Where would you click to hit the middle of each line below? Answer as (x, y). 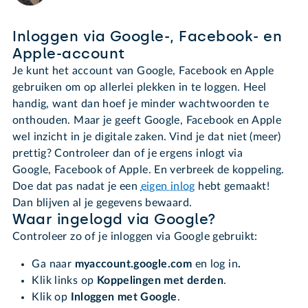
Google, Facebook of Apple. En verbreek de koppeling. (148, 170)
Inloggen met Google (124, 297)
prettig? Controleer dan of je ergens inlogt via (128, 154)
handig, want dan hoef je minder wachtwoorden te (141, 104)
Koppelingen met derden (160, 281)
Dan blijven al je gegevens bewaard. (104, 203)
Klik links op (64, 281)
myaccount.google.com (135, 264)
